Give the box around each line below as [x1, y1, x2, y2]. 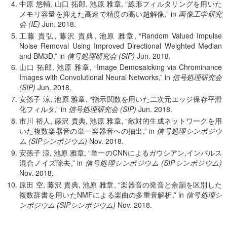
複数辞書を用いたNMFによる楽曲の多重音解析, [19, 189, 174, 200]
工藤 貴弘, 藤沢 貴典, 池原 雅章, [19, 30, 136, 41]
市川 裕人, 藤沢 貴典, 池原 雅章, [19, 116, 123, 126]
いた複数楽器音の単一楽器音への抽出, [19, 126, 144, 136]
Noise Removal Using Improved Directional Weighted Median [19, 40, 222, 51]
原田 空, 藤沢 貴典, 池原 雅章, [19, 179, 116, 190]
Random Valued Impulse [141, 30, 222, 41]
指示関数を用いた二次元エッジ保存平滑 [92, 94, 222, 104]
